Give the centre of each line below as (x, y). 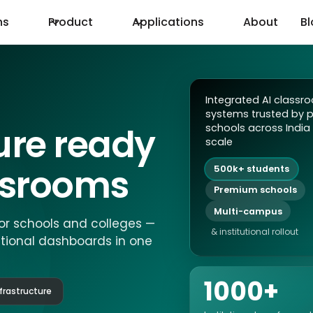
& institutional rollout (254, 231)
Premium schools (255, 190)
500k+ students (251, 169)
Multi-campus (248, 211)
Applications (168, 22)
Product (71, 22)
